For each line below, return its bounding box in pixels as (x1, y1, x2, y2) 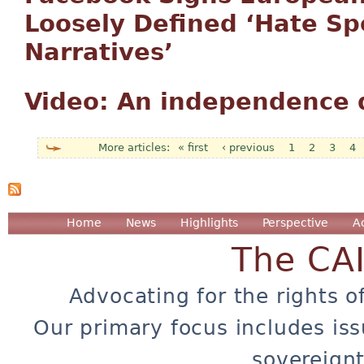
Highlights (180, 216, 238, 230)
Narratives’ (24, 37, 173, 66)
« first (178, 141, 208, 154)
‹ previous (222, 141, 275, 154)
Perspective (262, 216, 328, 230)
